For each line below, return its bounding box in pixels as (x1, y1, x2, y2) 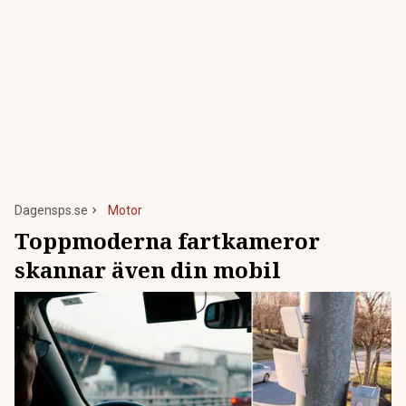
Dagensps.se (14, 203, 88, 218)
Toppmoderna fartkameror (14, 226, 320, 256)
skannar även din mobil (14, 255, 281, 285)
